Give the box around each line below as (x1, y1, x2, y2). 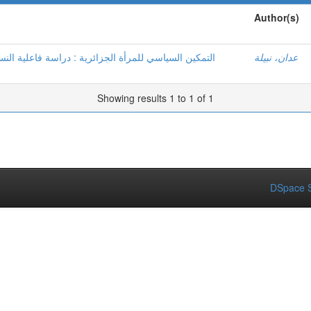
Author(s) (254, 10, 299, 24)
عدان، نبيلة (254, 50, 298, 64)
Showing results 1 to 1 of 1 (97, 91, 214, 105)
